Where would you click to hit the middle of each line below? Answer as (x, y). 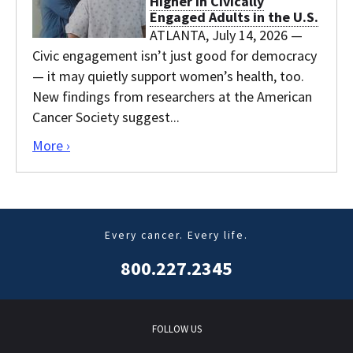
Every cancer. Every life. (176, 235)
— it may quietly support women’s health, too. (168, 76)
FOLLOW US (176, 329)
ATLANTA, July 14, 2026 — (226, 35)
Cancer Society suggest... (106, 117)
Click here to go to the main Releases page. (197, 144)
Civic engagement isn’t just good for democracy (175, 55)
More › (51, 145)
